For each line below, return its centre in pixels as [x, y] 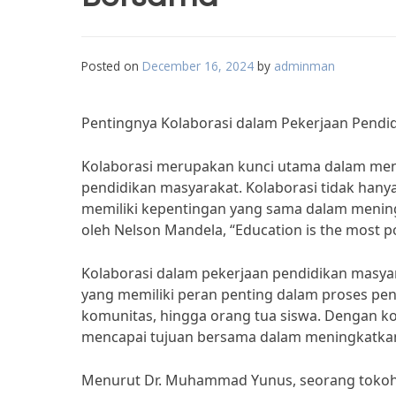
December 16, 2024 [198, 66]
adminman [305, 66]
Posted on [112, 66]
